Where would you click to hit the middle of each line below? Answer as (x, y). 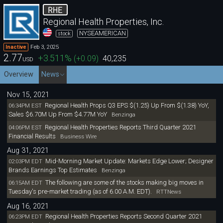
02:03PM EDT (25, 161)
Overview (18, 74)
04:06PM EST (25, 127)
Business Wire (76, 136)
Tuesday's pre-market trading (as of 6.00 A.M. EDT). (80, 192)
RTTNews (166, 192)
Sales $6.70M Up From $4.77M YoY (57, 114)
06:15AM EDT (25, 183)
